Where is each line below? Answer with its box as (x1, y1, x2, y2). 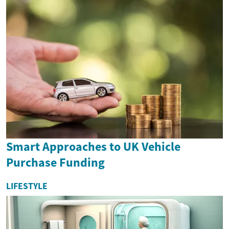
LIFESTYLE (6, 180, 48, 192)
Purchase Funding (6, 154, 105, 170)
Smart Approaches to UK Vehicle (6, 138, 180, 154)
